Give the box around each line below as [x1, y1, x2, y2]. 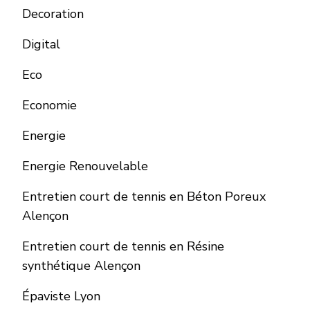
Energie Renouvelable [22, 158, 148, 174]
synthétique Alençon [22, 257, 140, 274]
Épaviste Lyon [22, 288, 100, 304]
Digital [22, 36, 60, 53]
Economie [22, 97, 77, 113]
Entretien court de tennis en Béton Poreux [22, 188, 266, 205]
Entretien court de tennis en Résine [22, 238, 224, 255]
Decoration [22, 6, 84, 22]
